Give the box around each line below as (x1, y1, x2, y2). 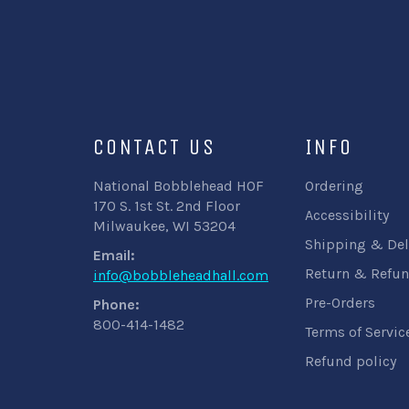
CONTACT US (93, 134, 215, 160)
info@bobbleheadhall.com (93, 267, 268, 284)
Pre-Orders (304, 294, 375, 311)
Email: (93, 246, 135, 264)
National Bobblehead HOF (93, 177, 264, 194)
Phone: (93, 296, 140, 313)
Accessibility (304, 206, 389, 224)
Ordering (304, 177, 363, 194)
